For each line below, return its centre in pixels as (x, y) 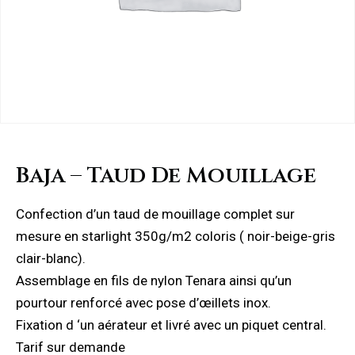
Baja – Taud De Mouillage (166, 176)
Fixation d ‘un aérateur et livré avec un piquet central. (171, 325)
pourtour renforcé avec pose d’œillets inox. (143, 303)
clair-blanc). (51, 258)
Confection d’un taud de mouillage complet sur (155, 214)
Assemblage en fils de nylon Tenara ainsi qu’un (154, 281)
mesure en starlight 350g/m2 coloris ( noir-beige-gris (176, 236)
